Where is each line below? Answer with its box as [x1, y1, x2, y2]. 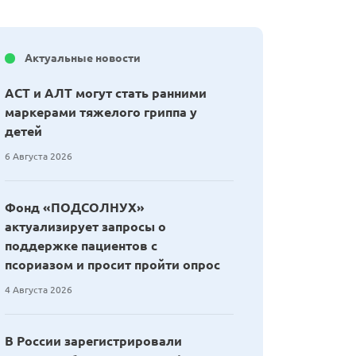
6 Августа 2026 [5, 151, 72, 161]
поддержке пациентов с [5, 238, 157, 253]
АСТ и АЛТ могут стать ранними [5, 86, 207, 100]
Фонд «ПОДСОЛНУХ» [5, 200, 145, 215]
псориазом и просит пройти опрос [5, 257, 220, 272]
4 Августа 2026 [5, 284, 72, 295]
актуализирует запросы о [5, 219, 166, 234]
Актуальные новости [25, 52, 141, 64]
